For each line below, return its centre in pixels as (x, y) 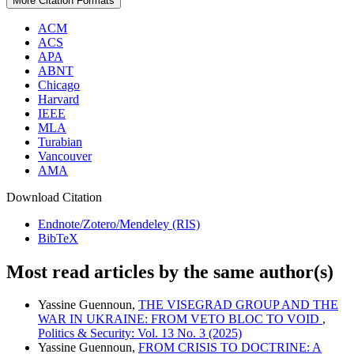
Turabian (60, 141)
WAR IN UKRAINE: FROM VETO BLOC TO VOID (180, 319)
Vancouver (65, 156)
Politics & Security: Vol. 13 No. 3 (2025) (140, 333)
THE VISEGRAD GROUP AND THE (238, 305)
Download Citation (54, 197)
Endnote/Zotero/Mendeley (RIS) (119, 224)
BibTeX (58, 238)
